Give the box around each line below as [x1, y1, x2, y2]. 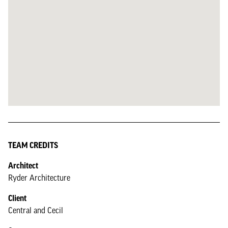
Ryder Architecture [8, 173, 70, 182]
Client [8, 193, 26, 203]
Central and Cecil [8, 206, 63, 215]
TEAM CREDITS [8, 140, 58, 150]
